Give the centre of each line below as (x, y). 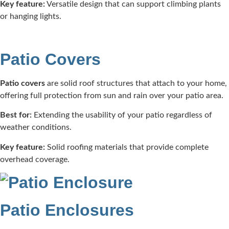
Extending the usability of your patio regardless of (122, 115)
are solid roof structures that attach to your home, (136, 84)
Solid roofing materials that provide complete (127, 147)
